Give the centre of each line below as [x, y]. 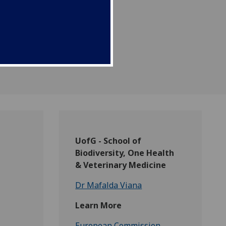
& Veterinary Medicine [121, 165]
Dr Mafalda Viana [109, 185]
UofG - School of [108, 141]
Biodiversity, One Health [125, 153]
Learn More [99, 206]
